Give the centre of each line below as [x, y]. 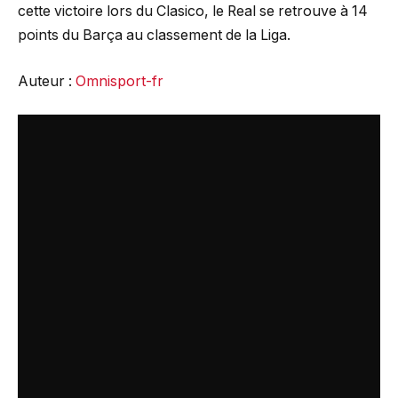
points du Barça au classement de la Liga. [154, 36]
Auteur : [47, 81]
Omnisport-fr [119, 81]
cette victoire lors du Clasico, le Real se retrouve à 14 [193, 12]
